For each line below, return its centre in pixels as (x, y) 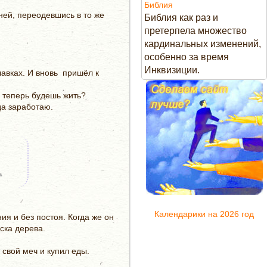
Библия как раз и (181, 18)
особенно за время (187, 57)
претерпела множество (195, 31)
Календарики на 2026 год (204, 214)
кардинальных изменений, (203, 44)
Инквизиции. (172, 70)
